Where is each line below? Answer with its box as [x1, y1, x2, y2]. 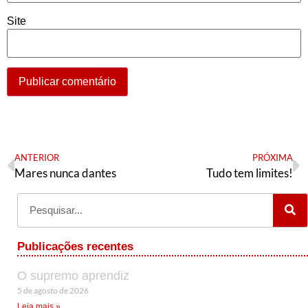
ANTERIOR [14, 151, 59, 163]
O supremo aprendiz [17, 268, 129, 283]
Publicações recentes [17, 239, 133, 253]
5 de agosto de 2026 [17, 285, 89, 296]
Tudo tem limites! [206, 165, 293, 180]
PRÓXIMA [252, 151, 293, 163]
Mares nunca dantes [14, 165, 116, 180]
